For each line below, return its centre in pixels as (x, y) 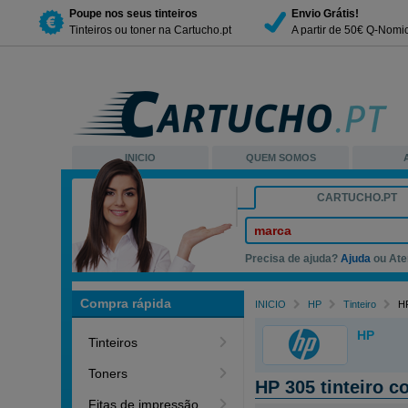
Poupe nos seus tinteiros (133, 13)
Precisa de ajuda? (293, 259)
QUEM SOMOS (280, 158)
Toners (108, 373)
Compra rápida (126, 303)
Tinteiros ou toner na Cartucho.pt (150, 30)
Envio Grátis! (325, 13)
